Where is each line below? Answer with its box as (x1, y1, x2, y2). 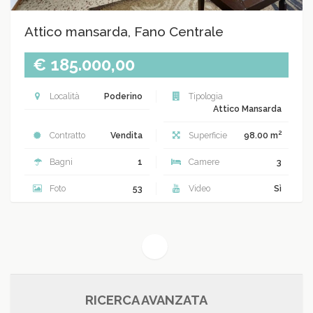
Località (48, 91, 80, 101)
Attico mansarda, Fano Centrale (24, 24, 224, 39)
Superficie (187, 130, 227, 140)
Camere (187, 156, 219, 167)
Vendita (110, 130, 143, 140)
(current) (156, 240, 198, 252)
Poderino (104, 91, 143, 101)
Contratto (48, 130, 85, 140)
